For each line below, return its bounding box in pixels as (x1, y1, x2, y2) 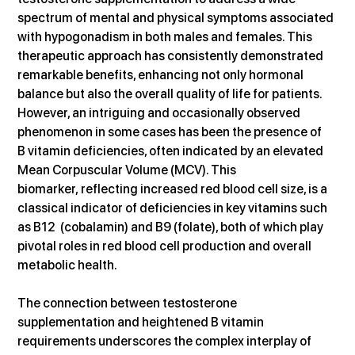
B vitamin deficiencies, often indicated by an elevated (17, 143, 326, 158)
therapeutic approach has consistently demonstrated (17, 48, 326, 63)
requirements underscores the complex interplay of (17, 333, 315, 349)
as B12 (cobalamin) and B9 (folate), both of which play (17, 219, 326, 235)
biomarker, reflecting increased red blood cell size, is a (17, 181, 330, 197)
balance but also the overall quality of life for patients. (17, 86, 325, 101)
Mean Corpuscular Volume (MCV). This (17, 162, 239, 177)
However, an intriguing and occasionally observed (17, 105, 303, 120)
